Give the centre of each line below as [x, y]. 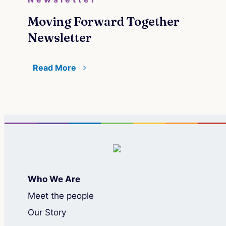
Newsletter [60, 37]
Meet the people [61, 195]
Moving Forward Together [103, 21]
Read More [55, 67]
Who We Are [54, 179]
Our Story [47, 212]
